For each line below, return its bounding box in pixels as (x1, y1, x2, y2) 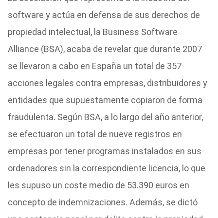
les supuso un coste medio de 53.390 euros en (7, 180, 189, 190)
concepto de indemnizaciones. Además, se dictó (7, 197, 198, 207)
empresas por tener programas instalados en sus (7, 146, 201, 156)
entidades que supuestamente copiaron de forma (7, 95, 202, 105)
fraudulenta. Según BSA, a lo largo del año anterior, (7, 112, 203, 122)
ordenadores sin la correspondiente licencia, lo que (7, 163, 205, 173)
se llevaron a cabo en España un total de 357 (7, 61, 182, 71)
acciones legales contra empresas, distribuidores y (7, 78, 207, 88)
